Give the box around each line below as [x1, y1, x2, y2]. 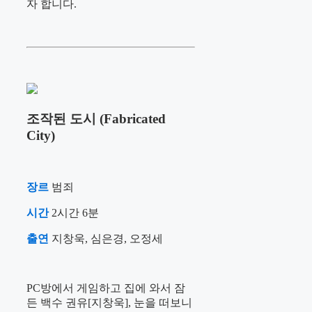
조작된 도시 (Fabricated [26, 111, 166, 126]
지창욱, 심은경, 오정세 [49, 232, 163, 244]
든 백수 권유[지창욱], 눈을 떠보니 [26, 296, 192, 309]
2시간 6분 [52, 206, 99, 219]
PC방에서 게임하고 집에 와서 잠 [26, 281, 185, 294]
